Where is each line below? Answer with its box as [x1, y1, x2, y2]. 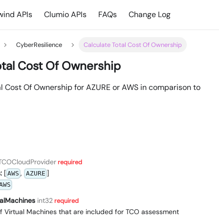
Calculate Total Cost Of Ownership [84, 41, 182, 49]
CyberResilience [16, 41, 62, 49]
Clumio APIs [44, 9, 87, 20]
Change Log [129, 9, 171, 20]
